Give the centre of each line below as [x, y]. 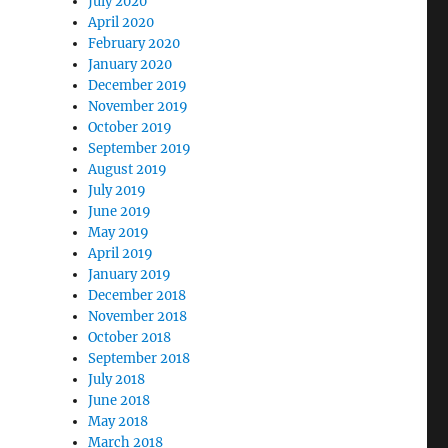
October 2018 [130, 337]
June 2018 [119, 400]
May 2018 [118, 421]
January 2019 [130, 274]
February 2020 [134, 43]
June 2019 [120, 211]
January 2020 [130, 64]
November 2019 [138, 106]
